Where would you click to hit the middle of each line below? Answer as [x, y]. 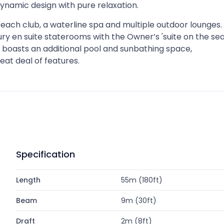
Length [28, 180]
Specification [45, 154]
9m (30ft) [139, 200]
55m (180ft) [142, 180]
